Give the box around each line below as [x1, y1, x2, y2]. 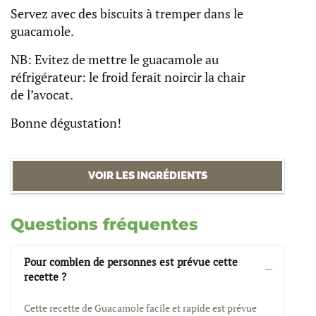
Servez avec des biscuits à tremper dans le [11, 5, 243, 23]
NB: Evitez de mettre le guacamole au [11, 51, 219, 68]
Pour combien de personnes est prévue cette [24, 255, 238, 269]
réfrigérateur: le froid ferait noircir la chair [11, 68, 245, 86]
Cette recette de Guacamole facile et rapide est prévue [24, 300, 257, 315]
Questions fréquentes [11, 214, 198, 234]
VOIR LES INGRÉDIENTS [87, 169, 207, 182]
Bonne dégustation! [11, 114, 121, 132]
